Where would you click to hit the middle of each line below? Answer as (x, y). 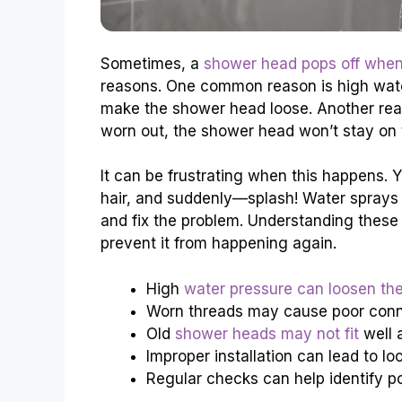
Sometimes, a (152, 63)
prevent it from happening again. (218, 244)
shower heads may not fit (267, 333)
